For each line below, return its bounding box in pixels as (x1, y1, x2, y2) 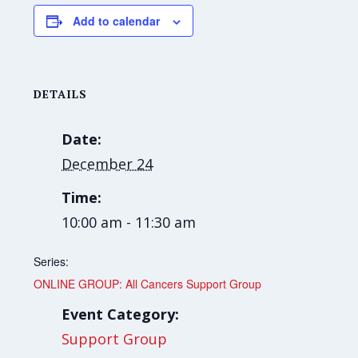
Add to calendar (73, 13, 161, 29)
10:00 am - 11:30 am (62, 213, 197, 232)
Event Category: (62, 304, 180, 324)
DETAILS (34, 86, 88, 101)
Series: (34, 253, 70, 269)
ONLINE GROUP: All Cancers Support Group (34, 276, 262, 292)
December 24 (62, 154, 153, 173)
